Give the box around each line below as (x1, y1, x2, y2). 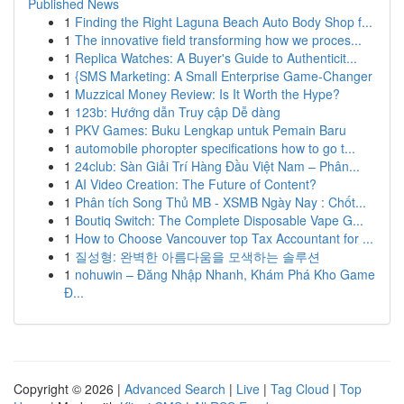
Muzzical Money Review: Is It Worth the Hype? (75, 85, 340, 103)
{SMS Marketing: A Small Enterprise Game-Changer (75, 67, 372, 85)
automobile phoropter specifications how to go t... (75, 139, 355, 157)
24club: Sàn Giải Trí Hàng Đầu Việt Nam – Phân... (75, 157, 360, 175)
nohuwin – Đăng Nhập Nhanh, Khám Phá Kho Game (75, 265, 375, 283)
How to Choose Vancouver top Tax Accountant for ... (75, 229, 373, 247)
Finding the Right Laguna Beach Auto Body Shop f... (75, 13, 372, 31)
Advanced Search (124, 380, 225, 398)
